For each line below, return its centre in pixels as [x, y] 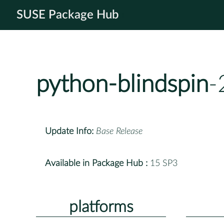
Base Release [119, 131]
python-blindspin [122, 85]
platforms [101, 207]
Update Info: [69, 131]
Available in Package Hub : [96, 163]
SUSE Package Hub [68, 15]
